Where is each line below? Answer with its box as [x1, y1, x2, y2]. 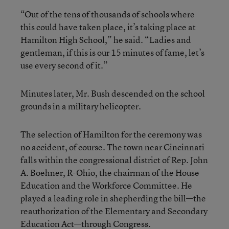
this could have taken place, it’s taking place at [20, 21, 196, 33]
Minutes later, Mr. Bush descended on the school [20, 87, 205, 99]
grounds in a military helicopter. [20, 100, 141, 112]
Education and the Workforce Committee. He [20, 179, 192, 191]
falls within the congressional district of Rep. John [20, 154, 208, 166]
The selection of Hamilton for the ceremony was [20, 128, 202, 140]
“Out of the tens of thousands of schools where [20, 8, 195, 20]
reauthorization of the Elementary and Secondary [20, 205, 208, 217]
